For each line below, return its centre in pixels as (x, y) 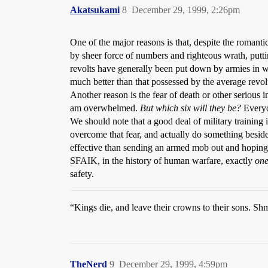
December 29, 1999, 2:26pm (186, 10)
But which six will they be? (191, 108)
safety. (82, 174)
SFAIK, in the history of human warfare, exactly (162, 161)
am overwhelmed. (105, 108)
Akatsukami (95, 10)
